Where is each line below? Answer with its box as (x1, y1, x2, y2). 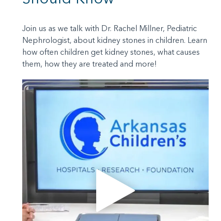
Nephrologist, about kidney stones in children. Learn (22, 35, 207, 45)
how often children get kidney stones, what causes (22, 47, 200, 57)
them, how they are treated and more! (22, 59, 157, 69)
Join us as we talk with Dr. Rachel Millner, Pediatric (22, 23, 197, 34)
